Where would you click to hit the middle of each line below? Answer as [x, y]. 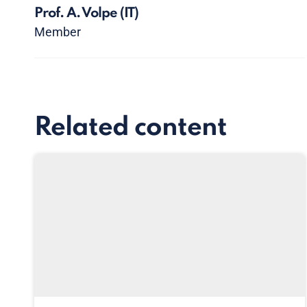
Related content [131, 128]
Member [58, 32]
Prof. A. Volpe [77, 14]
